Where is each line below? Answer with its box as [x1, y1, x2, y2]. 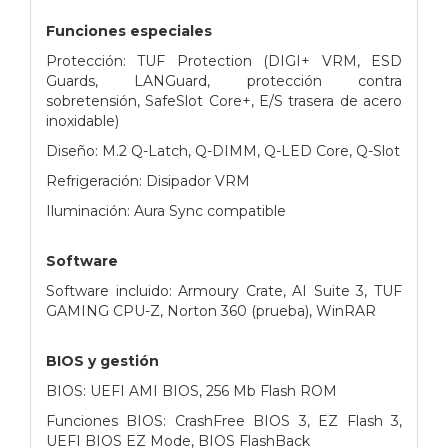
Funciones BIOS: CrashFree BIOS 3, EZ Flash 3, [46, 411, 402, 430]
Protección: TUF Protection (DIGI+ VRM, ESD [46, 51, 402, 70]
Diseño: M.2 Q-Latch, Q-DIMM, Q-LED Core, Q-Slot [46, 141, 400, 160]
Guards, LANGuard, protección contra [46, 71, 402, 90]
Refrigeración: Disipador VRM [46, 171, 250, 190]
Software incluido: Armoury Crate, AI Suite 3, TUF [46, 281, 402, 300]
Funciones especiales [46, 21, 212, 40]
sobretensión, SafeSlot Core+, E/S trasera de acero [46, 91, 402, 110]
